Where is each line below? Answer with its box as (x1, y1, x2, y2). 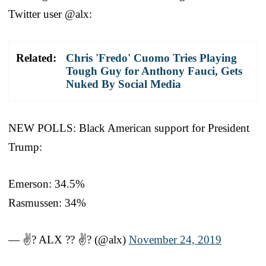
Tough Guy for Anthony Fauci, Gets (66, 64, 242, 77)
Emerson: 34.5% (8, 177, 85, 190)
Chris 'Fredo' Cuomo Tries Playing (66, 51, 237, 64)
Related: (16, 51, 56, 64)
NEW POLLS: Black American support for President (8, 121, 249, 134)
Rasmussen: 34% (8, 196, 86, 209)
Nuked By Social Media (66, 77, 181, 90)
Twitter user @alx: (8, 7, 92, 20)
